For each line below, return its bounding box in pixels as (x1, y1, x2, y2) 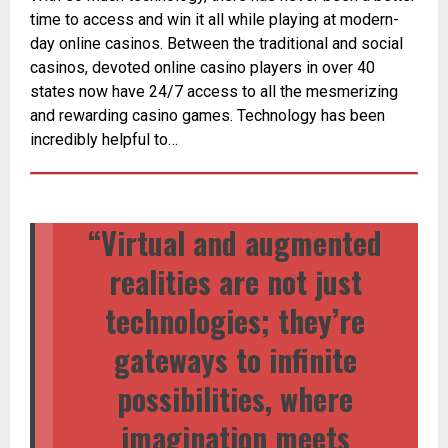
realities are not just (108, 259, 362, 305)
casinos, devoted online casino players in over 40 (30, 58, 375, 78)
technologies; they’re (105, 298, 366, 344)
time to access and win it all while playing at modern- (30, 10, 399, 30)
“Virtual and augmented (88, 220, 383, 266)
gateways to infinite (113, 337, 357, 383)
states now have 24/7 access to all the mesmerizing (30, 82, 398, 102)
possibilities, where (117, 376, 354, 422)
